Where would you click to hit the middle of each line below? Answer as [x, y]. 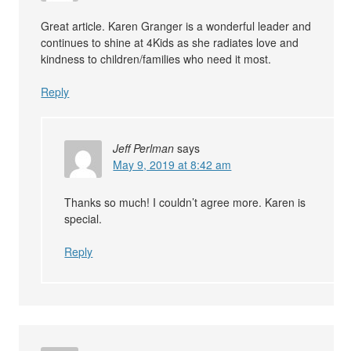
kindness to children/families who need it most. [156, 59]
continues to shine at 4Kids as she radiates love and [170, 43]
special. [83, 219]
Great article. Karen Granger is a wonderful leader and [176, 26]
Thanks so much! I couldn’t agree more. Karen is [185, 203]
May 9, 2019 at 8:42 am [172, 165]
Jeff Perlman [144, 148]
